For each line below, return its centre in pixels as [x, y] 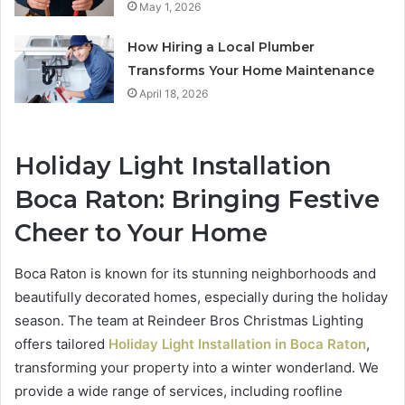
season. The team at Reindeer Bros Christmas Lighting [189, 320]
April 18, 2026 [174, 94]
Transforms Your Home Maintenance [251, 71]
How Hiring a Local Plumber [221, 47]
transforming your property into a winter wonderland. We [197, 367]
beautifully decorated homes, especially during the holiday [201, 297]
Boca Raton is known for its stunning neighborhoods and [195, 273]
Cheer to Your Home [141, 233]
